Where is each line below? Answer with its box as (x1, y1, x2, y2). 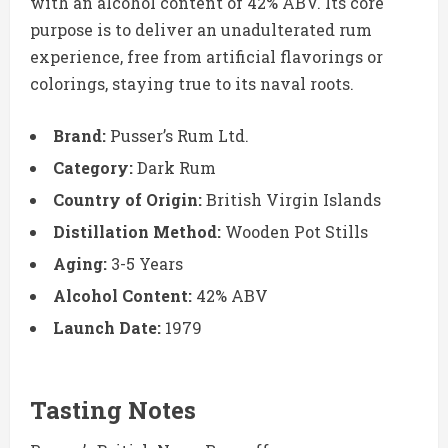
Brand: (53, 125, 106, 147)
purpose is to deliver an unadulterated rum (30, 19, 372, 41)
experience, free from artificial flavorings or (30, 46, 383, 68)
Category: (53, 157, 133, 179)
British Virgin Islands (202, 189, 381, 211)
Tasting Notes (30, 394, 196, 427)
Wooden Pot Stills (221, 221, 368, 243)
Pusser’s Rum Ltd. (106, 125, 249, 147)
